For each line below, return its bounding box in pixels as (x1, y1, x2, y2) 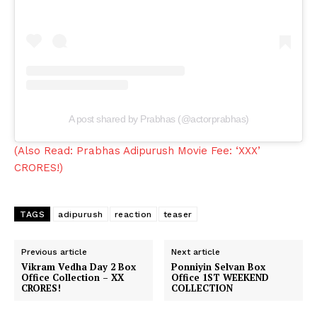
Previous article (21, 246, 87, 257)
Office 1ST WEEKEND (171, 270, 270, 284)
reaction (114, 209, 152, 219)
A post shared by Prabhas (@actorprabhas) (68, 113, 249, 125)
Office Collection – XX (21, 270, 124, 284)
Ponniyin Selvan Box (171, 260, 266, 273)
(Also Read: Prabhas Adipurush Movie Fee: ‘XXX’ (14, 144, 260, 157)
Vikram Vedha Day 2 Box (21, 260, 136, 273)
